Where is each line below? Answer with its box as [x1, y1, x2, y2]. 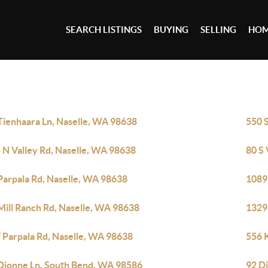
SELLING [200, 25, 237, 35]
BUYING [154, 25, 189, 35]
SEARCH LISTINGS [66, 25, 142, 35]
